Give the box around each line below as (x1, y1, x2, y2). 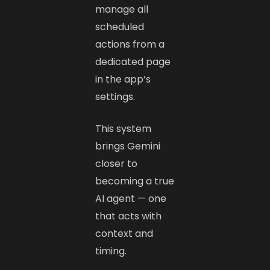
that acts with (95, 209, 162, 223)
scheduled (95, 19, 145, 34)
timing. (95, 243, 127, 258)
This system (95, 121, 152, 136)
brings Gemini (95, 139, 161, 153)
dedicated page (95, 54, 171, 69)
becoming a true (95, 174, 175, 188)
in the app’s (95, 72, 151, 86)
